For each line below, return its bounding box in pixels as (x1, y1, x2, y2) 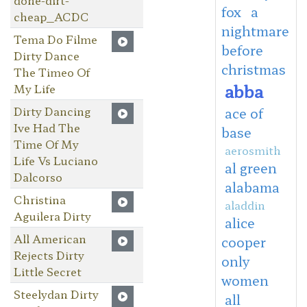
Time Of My (13, 135, 79, 152)
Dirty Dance (13, 47, 79, 64)
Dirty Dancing (13, 102, 90, 119)
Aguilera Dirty (13, 207, 91, 224)
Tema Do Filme (13, 30, 97, 47)
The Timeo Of (13, 63, 90, 80)
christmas (221, 59, 286, 79)
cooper (221, 232, 266, 251)
